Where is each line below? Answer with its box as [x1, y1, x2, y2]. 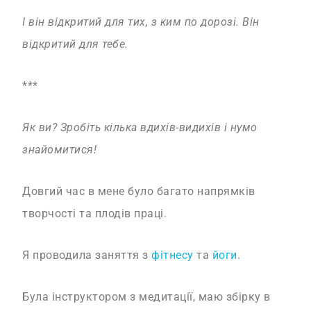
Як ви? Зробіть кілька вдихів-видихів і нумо [22, 121, 258, 135]
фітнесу [151, 249, 194, 262]
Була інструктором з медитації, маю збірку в [22, 290, 271, 304]
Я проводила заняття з [22, 249, 152, 262]
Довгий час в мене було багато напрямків [22, 185, 255, 199]
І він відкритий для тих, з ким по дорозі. [22, 15, 243, 29]
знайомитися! [22, 143, 97, 157]
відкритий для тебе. [22, 37, 128, 51]
